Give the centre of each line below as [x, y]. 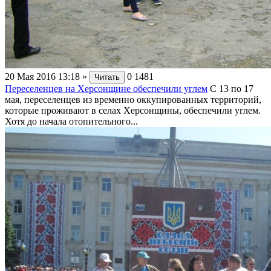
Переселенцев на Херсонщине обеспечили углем [106, 88]
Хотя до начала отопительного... [71, 121]
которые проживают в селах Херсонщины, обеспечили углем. [133, 110]
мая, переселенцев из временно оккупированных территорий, [133, 99]
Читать [107, 77]
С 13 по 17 [232, 88]
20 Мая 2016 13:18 [42, 76]
